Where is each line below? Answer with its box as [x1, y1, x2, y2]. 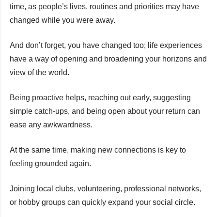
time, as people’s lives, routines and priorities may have [10, 2, 199, 11]
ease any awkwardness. [10, 120, 93, 129]
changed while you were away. [10, 15, 115, 24]
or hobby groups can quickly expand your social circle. [10, 198, 195, 206]
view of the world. [10, 68, 69, 77]
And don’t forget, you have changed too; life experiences [10, 41, 202, 49]
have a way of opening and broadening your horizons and [10, 54, 207, 63]
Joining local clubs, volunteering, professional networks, [10, 184, 201, 193]
